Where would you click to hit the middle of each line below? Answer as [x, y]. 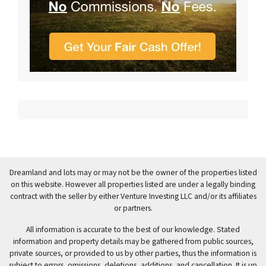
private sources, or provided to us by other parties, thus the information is [133, 254]
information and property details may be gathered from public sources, [133, 242]
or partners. [133, 208]
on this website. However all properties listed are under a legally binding [133, 185]
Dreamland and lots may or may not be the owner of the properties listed [133, 173]
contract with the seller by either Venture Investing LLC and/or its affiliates [133, 197]
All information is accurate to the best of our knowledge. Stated [133, 230]
